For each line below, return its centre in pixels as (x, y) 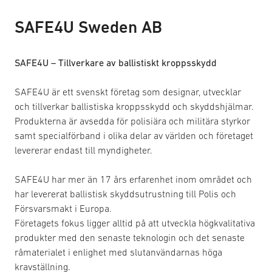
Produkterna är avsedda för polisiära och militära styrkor (132, 121)
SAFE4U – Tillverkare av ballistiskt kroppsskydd (116, 63)
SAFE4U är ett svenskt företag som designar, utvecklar (128, 92)
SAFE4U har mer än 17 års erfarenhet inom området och (133, 179)
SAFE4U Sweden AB (88, 27)
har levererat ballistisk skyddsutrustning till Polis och (125, 194)
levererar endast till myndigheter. (83, 150)
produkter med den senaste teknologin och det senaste (130, 237)
